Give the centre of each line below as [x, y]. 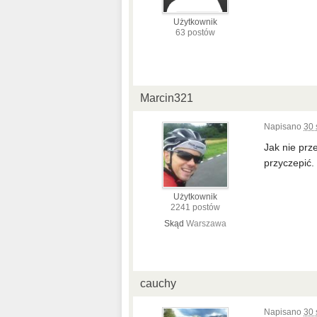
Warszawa [206, 224]
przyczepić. [289, 163]
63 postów [195, 33]
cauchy [158, 283]
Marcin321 [167, 98]
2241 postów [195, 207]
